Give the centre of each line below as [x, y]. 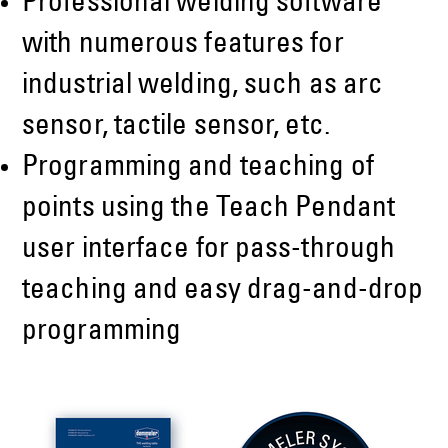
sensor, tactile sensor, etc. [176, 128]
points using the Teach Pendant [209, 210]
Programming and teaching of [198, 169]
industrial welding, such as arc [203, 87]
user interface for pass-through [209, 251]
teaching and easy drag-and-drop [223, 292]
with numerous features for [183, 46]
